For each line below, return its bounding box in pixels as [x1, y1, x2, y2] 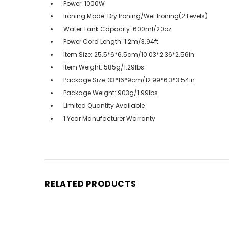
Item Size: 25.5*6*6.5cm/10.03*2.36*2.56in [63, 50, 194, 59]
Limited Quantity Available [63, 101, 145, 110]
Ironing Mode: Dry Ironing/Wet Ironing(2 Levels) [63, 11, 208, 20]
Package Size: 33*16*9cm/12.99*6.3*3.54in [63, 75, 195, 84]
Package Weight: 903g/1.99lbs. [63, 88, 159, 97]
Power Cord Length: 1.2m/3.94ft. [63, 37, 160, 46]
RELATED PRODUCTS [44, 177, 136, 190]
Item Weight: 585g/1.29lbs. [63, 62, 146, 72]
